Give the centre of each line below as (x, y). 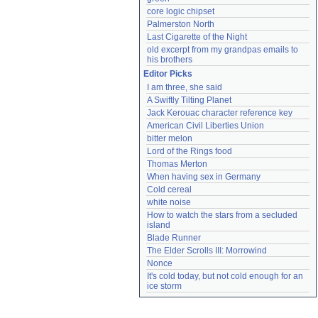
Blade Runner (174, 238)
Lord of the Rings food (190, 151)
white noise (169, 202)
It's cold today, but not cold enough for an (225, 276)
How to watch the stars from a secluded (222, 215)
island (159, 225)
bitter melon (170, 138)
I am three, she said (185, 87)
